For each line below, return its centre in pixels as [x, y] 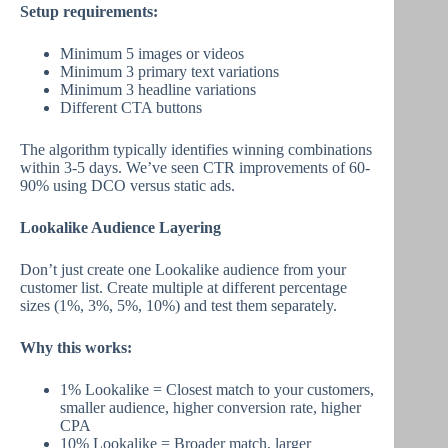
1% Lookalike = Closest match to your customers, [217, 389]
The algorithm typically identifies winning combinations [196, 149]
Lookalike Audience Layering [120, 227]
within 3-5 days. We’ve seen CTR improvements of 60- [195, 167]
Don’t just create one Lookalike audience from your [183, 269]
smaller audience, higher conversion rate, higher [210, 407]
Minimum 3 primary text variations [169, 71]
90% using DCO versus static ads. [127, 185]
